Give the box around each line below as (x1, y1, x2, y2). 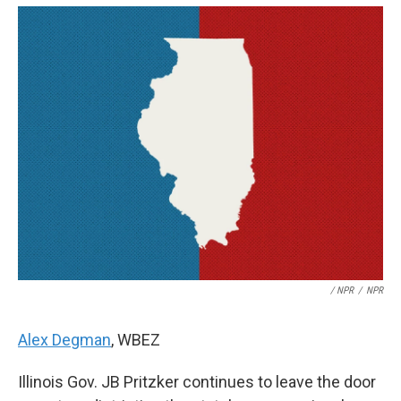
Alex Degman (18, 330, 111, 349)
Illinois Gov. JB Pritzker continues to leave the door (18, 372, 376, 391)
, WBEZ (111, 330, 160, 349)
